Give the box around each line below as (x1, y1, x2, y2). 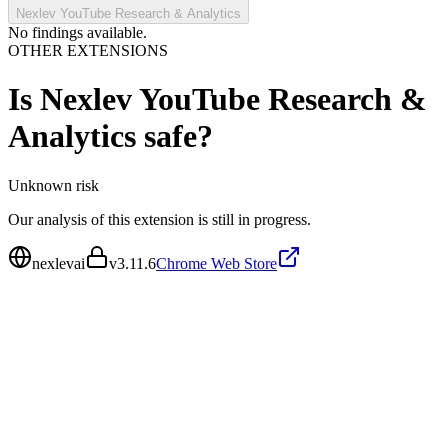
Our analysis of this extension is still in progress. (8, 210, 311, 228)
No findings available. (8, 24, 147, 41)
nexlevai (32, 254, 85, 272)
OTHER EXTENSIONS (8, 42, 168, 59)
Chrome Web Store (156, 254, 277, 272)
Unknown (8, 176, 72, 194)
